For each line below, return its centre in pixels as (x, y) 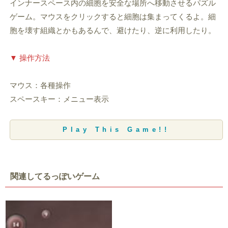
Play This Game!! (116, 130)
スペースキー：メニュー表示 (59, 99)
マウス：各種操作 (40, 85)
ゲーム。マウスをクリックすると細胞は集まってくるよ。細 (112, 16)
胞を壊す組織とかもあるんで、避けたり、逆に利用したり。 (112, 30)
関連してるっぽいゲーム (55, 177)
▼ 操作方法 (30, 58)
